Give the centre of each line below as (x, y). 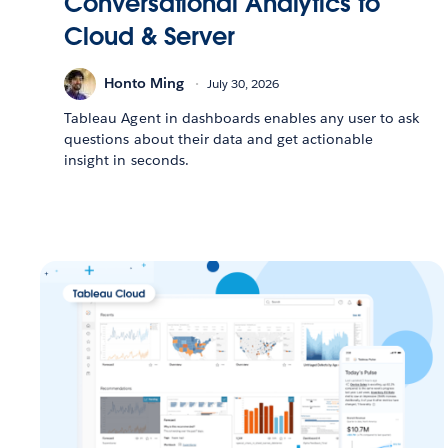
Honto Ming (144, 83)
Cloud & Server (149, 36)
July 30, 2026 (243, 84)
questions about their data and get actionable (219, 138)
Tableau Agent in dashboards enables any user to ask (242, 117)
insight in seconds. (126, 159)
